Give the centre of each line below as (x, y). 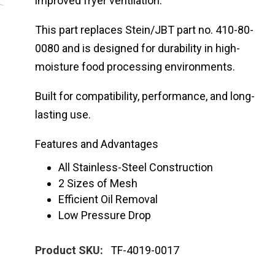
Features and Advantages (97, 144)
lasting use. (63, 114)
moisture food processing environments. (135, 67)
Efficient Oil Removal (108, 199)
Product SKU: (69, 250)
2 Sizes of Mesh (98, 183)
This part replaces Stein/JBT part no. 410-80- (145, 30)
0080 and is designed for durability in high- (138, 48)
